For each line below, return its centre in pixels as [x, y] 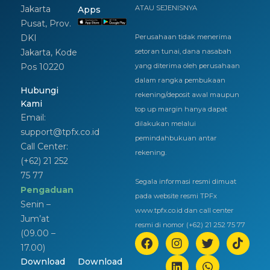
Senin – [35, 204]
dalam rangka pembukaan [180, 80]
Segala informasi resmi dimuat [185, 181]
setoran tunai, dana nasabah [183, 51]
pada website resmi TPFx [176, 196]
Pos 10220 [42, 67]
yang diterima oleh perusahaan [187, 65]
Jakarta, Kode [49, 52]
